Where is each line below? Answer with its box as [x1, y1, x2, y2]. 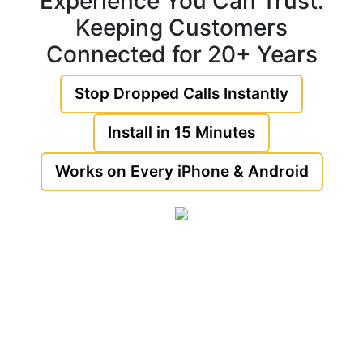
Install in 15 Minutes [108, 123, 255, 142]
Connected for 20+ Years [45, 41, 318, 68]
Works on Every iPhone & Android [54, 162, 309, 181]
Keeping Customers [75, 14, 288, 41]
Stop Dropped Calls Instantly [75, 84, 288, 103]
